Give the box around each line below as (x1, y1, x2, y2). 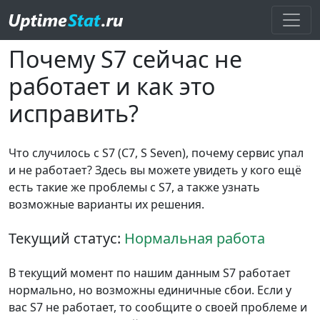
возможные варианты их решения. (9, 196, 204, 212)
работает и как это (9, 71, 215, 101)
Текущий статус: (9, 229, 124, 248)
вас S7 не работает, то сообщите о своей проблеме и (9, 299, 307, 315)
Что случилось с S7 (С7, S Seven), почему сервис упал (9, 145, 304, 161)
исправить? (9, 98, 139, 129)
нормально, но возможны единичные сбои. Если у (9, 282, 291, 298)
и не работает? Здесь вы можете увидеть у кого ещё (9, 162, 301, 178)
